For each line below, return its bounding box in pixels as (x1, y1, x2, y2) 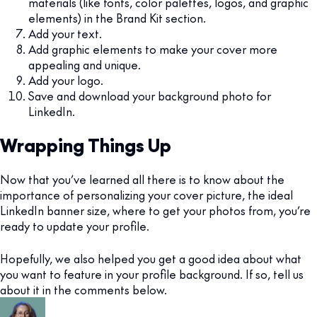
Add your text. (28, 25, 102, 42)
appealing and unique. (28, 57, 141, 73)
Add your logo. (28, 72, 103, 88)
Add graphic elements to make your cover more (28, 41, 277, 57)
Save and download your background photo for (28, 88, 271, 104)
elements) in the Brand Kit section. (28, 10, 206, 26)
